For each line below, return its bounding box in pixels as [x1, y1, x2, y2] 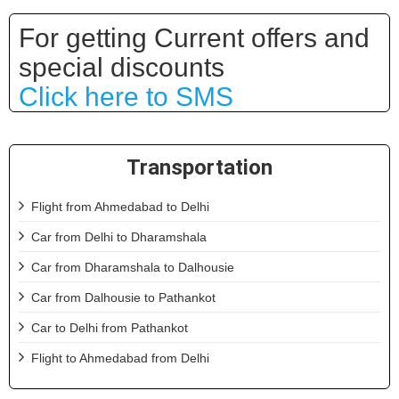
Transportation [126, 154, 273, 180]
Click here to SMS [19, 81, 233, 111]
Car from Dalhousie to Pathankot [31, 289, 216, 305]
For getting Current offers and [19, 22, 370, 53]
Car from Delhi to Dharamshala [31, 229, 207, 244]
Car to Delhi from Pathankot [31, 320, 188, 335]
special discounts [19, 52, 224, 82]
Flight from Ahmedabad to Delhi [31, 199, 209, 214]
